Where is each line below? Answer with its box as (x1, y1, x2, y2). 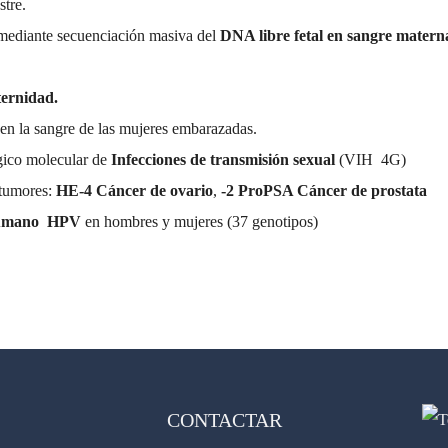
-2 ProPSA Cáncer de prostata (221, 182, 427, 200)
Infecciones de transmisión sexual (111, 151, 339, 169)
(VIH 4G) (339, 151, 406, 169)
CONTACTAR (166, 409, 282, 432)
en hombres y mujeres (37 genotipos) (81, 213, 318, 231)
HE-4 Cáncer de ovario (56, 182, 213, 200)
